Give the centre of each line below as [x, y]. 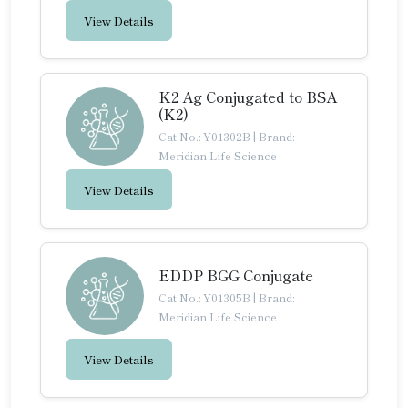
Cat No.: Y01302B [206, 136]
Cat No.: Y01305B [206, 297]
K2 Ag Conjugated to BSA [248, 97]
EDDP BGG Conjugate [236, 275]
